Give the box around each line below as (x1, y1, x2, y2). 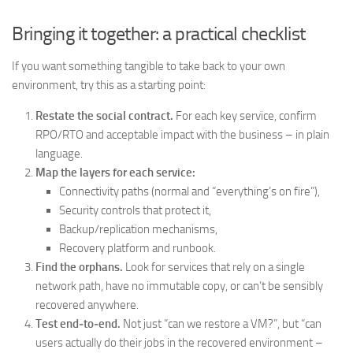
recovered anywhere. (35, 298, 139, 312)
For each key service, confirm (173, 109, 317, 123)
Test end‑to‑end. (35, 317, 121, 331)
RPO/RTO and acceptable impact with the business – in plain (35, 128, 329, 142)
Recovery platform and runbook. (59, 241, 216, 255)
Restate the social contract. (35, 109, 173, 123)
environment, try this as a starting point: (12, 78, 206, 92)
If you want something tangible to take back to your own (12, 59, 285, 73)
